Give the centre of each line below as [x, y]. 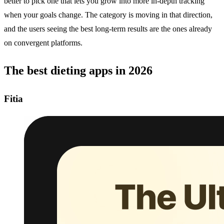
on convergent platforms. [43, 42]
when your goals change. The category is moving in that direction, [108, 14]
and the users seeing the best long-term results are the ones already [108, 28]
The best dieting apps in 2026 [78, 70]
